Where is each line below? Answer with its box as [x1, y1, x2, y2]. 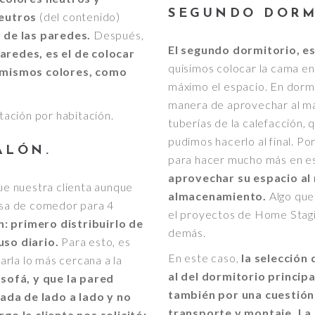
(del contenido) [39, 9, 121, 23]
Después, [91, 27, 144, 41]
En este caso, [168, 250, 242, 264]
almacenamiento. [168, 188, 269, 202]
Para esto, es [58, 234, 131, 248]
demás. [168, 225, 206, 239]
